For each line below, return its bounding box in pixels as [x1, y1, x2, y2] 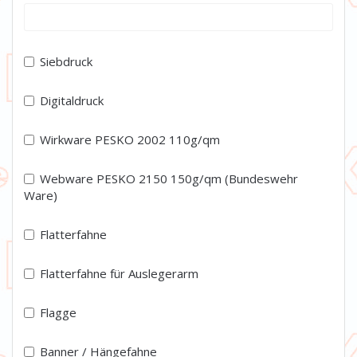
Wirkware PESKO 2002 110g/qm [40, 131, 220, 148]
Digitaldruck [40, 92, 104, 109]
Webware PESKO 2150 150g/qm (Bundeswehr [40, 171, 298, 187]
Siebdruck [40, 53, 92, 70]
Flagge [40, 304, 76, 321]
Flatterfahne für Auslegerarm [40, 265, 198, 282]
